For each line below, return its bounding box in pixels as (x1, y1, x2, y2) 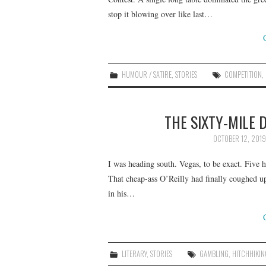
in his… (108, 187, 135, 199)
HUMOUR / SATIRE (122, 69, 172, 80)
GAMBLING (199, 248, 229, 259)
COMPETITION (224, 69, 262, 80)
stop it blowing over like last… (108, 8, 213, 20)
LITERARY (122, 248, 147, 259)
